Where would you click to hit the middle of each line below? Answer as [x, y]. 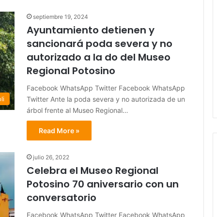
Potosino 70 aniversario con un [103, 184]
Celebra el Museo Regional [93, 171]
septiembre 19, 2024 [61, 17]
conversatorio [62, 198]
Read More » [59, 131]
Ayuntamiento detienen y [91, 30]
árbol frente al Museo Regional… [77, 110]
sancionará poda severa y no [100, 44]
